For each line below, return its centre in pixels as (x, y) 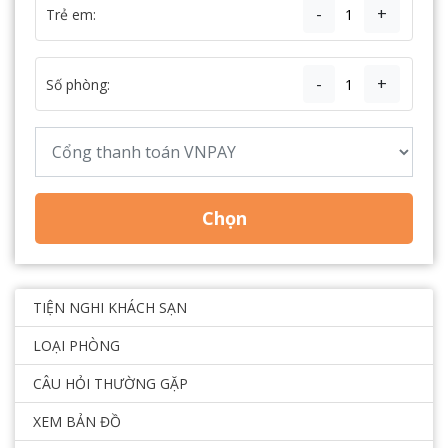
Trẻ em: (71, 14)
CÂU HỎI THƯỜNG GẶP (110, 384)
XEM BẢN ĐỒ (77, 422)
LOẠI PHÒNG (76, 346)
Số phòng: (78, 84)
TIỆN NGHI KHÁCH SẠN (110, 308)
